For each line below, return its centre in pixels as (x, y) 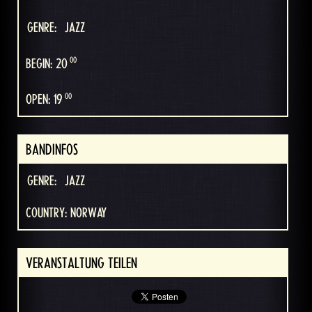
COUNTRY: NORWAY (66, 213)
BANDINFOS (52, 150)
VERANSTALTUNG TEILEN (81, 264)
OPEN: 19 (44, 100)
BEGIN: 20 (47, 64)
